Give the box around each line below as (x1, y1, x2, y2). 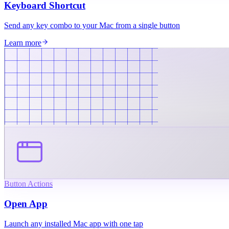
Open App (4, 198, 48, 209)
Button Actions (4, 179, 53, 189)
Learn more (4, 38, 41, 48)
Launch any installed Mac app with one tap (4, 219, 143, 228)
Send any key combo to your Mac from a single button (4, 21, 180, 30)
